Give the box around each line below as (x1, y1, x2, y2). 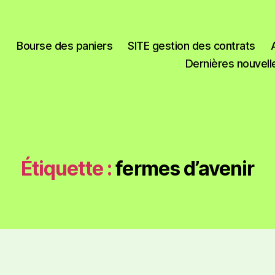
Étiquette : (20, 157, 112, 180)
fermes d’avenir (115, 157, 255, 180)
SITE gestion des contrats (128, 39, 255, 52)
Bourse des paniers (17, 39, 113, 52)
